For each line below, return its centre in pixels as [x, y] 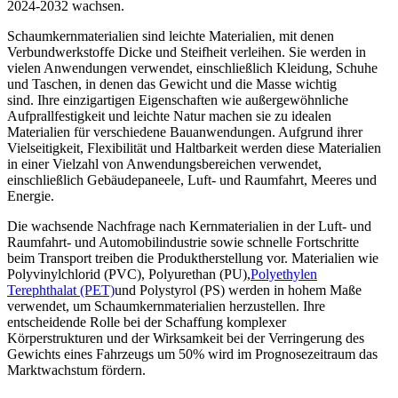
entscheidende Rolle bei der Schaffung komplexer [147, 322]
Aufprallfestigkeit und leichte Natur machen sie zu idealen [169, 115]
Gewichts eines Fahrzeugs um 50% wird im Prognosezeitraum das [192, 354]
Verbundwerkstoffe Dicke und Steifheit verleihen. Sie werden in [187, 52]
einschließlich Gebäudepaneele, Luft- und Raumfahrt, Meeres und [192, 179]
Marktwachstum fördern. [76, 370]
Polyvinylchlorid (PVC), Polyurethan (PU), [129, 274]
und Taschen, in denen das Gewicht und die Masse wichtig [172, 84]
